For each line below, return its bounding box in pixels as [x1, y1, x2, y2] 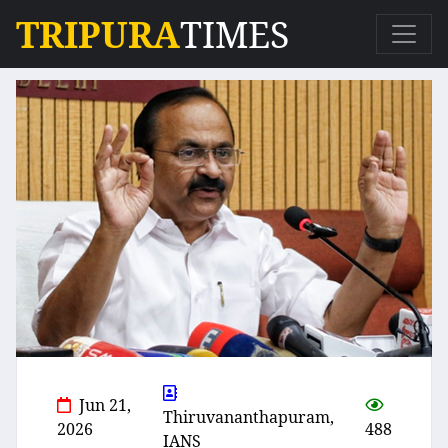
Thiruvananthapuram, [163, 406, 335, 429]
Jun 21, [79, 394, 131, 417]
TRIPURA [16, 10, 180, 58]
